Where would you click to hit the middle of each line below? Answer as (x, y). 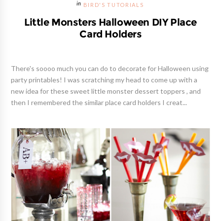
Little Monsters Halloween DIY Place (110, 22)
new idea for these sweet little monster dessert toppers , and (106, 92)
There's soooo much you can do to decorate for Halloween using (110, 69)
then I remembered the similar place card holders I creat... (99, 103)
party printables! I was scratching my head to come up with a (104, 80)
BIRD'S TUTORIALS (113, 5)
